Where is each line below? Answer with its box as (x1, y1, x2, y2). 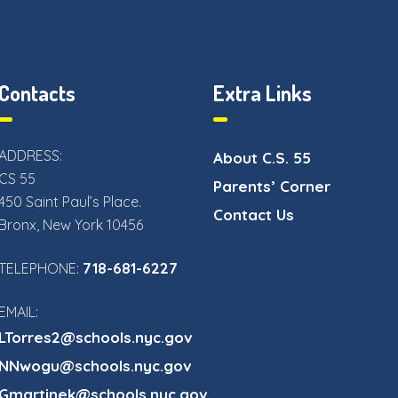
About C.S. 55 (213, 148, 312, 168)
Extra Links (213, 79, 313, 107)
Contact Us (213, 205, 295, 225)
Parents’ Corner (213, 177, 331, 196)
